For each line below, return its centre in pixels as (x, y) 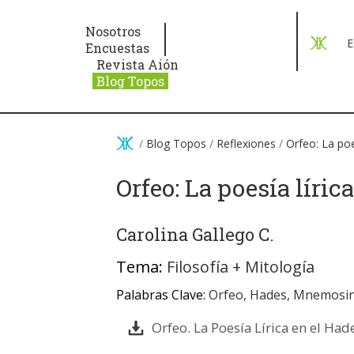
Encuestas (118, 48)
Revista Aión (138, 64)
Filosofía (198, 266)
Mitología (280, 266)
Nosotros (113, 31)
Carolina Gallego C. (195, 235)
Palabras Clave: (162, 295)
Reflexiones (246, 143)
